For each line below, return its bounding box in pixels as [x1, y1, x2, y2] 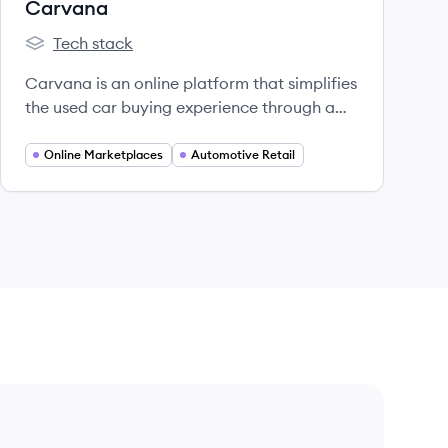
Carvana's [24, 43, 101, 64]
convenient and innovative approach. [25, 121, 306, 141]
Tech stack [53, 33, 133, 53]
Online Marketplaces [44, 147, 163, 162]
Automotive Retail [191, 147, 295, 162]
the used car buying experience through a [25, 97, 335, 117]
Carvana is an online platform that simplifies [25, 73, 357, 93]
